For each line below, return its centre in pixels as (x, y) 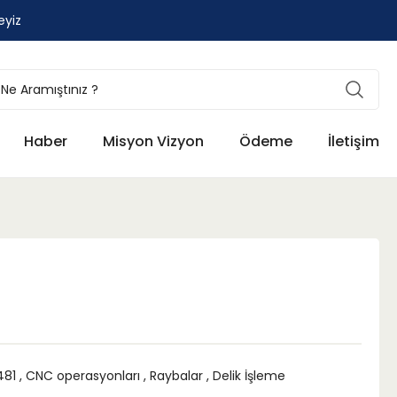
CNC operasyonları (85, 376)
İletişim (354, 141)
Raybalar (176, 376)
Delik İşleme (249, 376)
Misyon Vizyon (153, 141)
